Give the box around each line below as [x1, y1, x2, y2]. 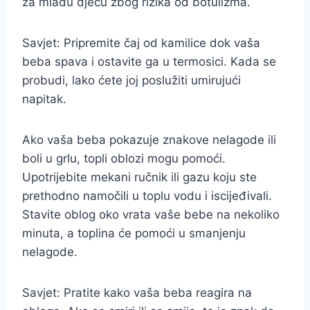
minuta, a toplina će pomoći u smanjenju [22, 226, 246, 240]
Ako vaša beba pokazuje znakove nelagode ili [22, 133, 276, 147]
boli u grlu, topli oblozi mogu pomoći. [22, 152, 226, 165]
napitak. [22, 92, 66, 106]
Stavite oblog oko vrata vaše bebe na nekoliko [22, 208, 280, 221]
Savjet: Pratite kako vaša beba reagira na [22, 286, 252, 300]
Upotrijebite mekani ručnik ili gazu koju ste [22, 170, 257, 184]
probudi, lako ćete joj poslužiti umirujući [22, 73, 241, 87]
